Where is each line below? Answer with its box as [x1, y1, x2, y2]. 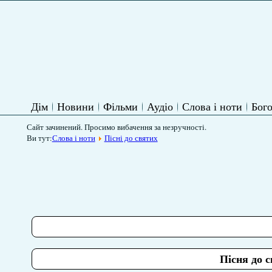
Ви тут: [26, 132, 52, 143]
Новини [56, 99, 94, 114]
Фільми [103, 99, 138, 114]
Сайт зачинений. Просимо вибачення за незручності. [26, 121, 206, 132]
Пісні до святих [104, 132, 158, 143]
